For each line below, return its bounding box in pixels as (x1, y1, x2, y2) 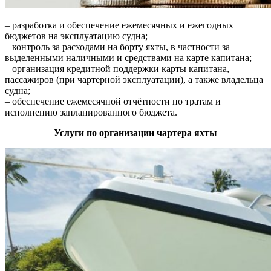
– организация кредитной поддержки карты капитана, (5, 64, 229, 74)
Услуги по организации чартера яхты (54, 128, 217, 139)
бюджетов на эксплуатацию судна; (5, 31, 148, 42)
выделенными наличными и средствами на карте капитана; (5, 53, 252, 64)
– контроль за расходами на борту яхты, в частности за (5, 42, 230, 53)
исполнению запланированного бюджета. (5, 107, 177, 118)
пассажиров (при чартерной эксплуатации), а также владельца (5, 74, 263, 85)
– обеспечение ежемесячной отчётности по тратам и (5, 96, 221, 107)
